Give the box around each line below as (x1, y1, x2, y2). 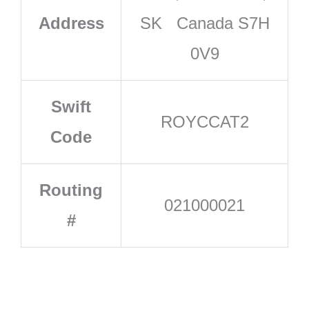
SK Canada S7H (139, 13, 270, 32)
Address (38, 13, 104, 32)
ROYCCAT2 (160, 112, 249, 131)
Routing (39, 180, 103, 199)
